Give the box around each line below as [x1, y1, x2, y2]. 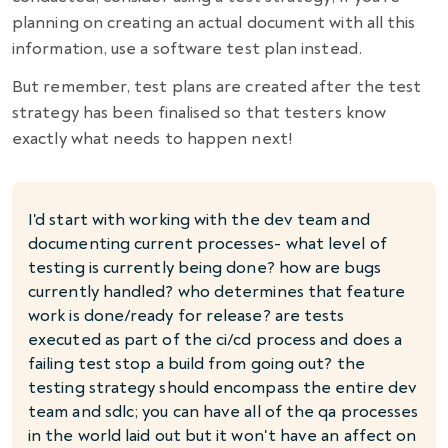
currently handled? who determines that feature [28, 281, 405, 303]
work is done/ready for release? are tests [28, 305, 345, 327]
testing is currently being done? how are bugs [28, 257, 381, 279]
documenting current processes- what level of [28, 233, 387, 255]
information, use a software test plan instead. [12, 38, 362, 60]
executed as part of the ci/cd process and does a [28, 329, 403, 351]
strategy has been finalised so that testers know [12, 102, 387, 124]
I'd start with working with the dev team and [28, 209, 370, 231]
